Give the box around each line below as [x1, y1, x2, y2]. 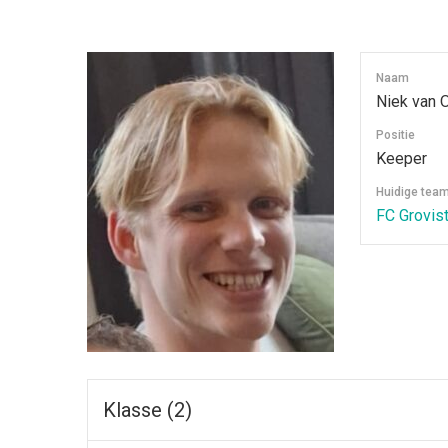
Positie [376, 127, 415, 142]
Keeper [376, 148, 427, 168]
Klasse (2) [103, 397, 192, 422]
